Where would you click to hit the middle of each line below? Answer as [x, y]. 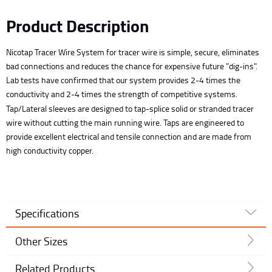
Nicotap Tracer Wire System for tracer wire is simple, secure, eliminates [133, 52]
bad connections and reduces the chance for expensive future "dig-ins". [132, 66]
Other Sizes [41, 241]
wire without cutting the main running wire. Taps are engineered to [125, 122]
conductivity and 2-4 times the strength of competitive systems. [122, 94]
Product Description [77, 25]
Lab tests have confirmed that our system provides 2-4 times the [123, 80]
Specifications [47, 213]
